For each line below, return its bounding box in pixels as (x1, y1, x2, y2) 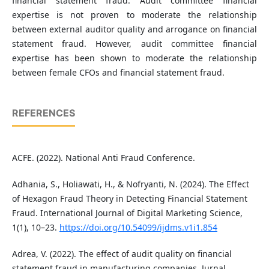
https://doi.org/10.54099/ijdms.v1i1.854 (59, 222, 217, 234)
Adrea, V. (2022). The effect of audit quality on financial (11, 248, 232, 260)
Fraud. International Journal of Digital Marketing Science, (11, 207, 243, 219)
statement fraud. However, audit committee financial (11, 38, 258, 50)
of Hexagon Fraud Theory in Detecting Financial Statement (11, 193, 247, 205)
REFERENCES (11, 107, 75, 119)
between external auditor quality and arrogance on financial (11, 23, 258, 35)
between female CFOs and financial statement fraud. (11, 67, 225, 79)
